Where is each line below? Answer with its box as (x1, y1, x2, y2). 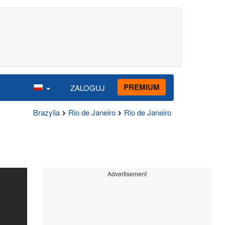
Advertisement (107, 169, 147, 178)
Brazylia (33, 107, 60, 118)
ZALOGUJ (70, 82, 105, 93)
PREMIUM (124, 81, 160, 92)
